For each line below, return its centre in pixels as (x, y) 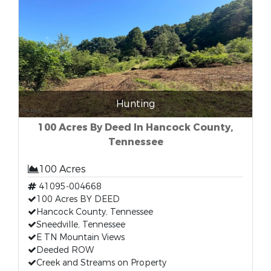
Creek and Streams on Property (101, 263)
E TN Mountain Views (80, 237)
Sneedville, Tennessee (81, 225)
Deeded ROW (65, 250)
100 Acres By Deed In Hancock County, (135, 127)
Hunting (135, 104)
